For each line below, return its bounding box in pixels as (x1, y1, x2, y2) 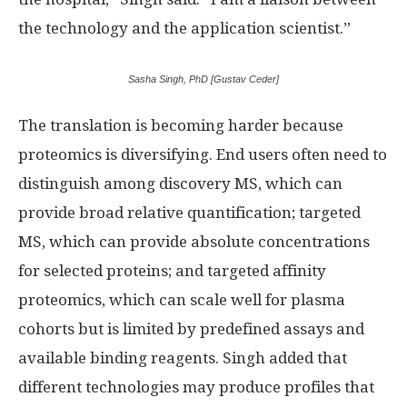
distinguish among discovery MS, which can (18, 174, 342, 193)
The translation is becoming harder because (18, 115, 343, 134)
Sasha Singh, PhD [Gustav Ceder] (128, 73, 279, 84)
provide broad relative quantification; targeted (18, 203, 361, 222)
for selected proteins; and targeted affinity (18, 261, 326, 280)
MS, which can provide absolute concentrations (18, 232, 370, 251)
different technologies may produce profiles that (18, 377, 374, 396)
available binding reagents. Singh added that (18, 348, 347, 367)
